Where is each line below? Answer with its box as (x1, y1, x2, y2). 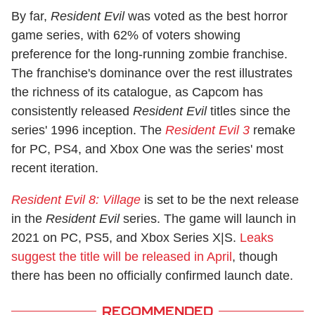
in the (11, 211, 46, 226)
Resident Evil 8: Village (11, 192, 141, 207)
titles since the (207, 103, 290, 118)
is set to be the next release (141, 192, 299, 207)
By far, (11, 8, 51, 23)
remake (250, 122, 295, 137)
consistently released (11, 103, 133, 118)
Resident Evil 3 (165, 122, 250, 137)
